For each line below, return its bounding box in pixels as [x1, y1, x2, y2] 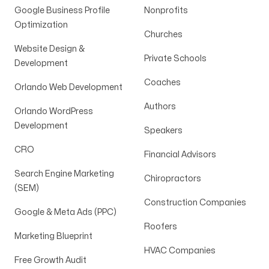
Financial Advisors [144, 151, 216, 159]
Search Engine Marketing [14, 170, 114, 178]
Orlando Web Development [14, 83, 122, 91]
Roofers [144, 223, 177, 231]
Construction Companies [144, 199, 246, 207]
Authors [144, 103, 176, 110]
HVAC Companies [144, 247, 216, 255]
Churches [144, 31, 183, 38]
